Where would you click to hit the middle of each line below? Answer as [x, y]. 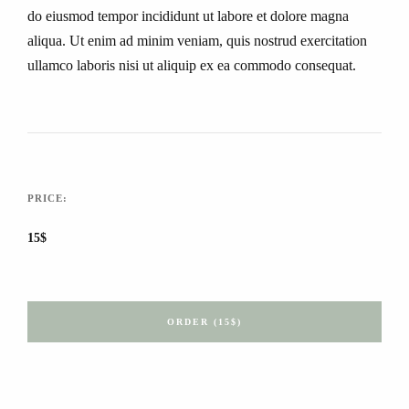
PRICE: [47, 198]
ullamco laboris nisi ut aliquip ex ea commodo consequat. [192, 65]
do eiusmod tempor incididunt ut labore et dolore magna [188, 16]
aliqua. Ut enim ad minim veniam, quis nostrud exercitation [197, 41]
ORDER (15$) [204, 321]
